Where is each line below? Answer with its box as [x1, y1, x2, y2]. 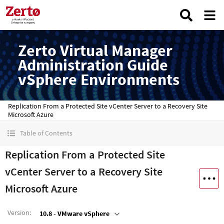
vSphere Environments [18, 69, 179, 89]
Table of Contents [20, 128, 72, 137]
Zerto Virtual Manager [18, 40, 172, 60]
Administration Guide [18, 55, 168, 75]
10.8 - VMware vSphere [39, 208, 109, 218]
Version [7, 208, 29, 217]
